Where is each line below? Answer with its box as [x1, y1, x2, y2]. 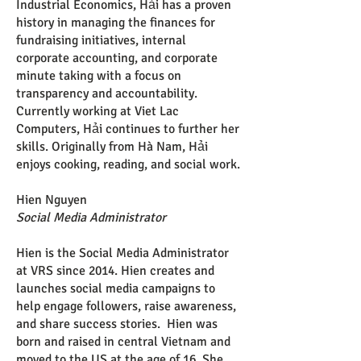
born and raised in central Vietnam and [16, 334, 230, 350]
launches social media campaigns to [16, 280, 215, 297]
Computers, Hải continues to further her [16, 121, 239, 137]
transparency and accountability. [16, 85, 197, 102]
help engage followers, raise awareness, [16, 298, 236, 314]
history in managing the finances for [16, 15, 215, 31]
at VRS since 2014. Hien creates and [16, 263, 214, 279]
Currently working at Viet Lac [16, 103, 179, 119]
